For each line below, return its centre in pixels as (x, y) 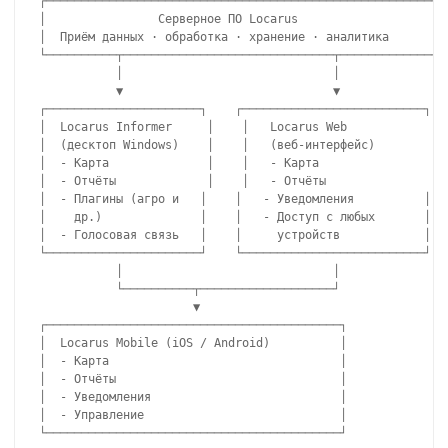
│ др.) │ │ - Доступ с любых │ (235, 217)
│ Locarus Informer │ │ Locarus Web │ (238, 127)
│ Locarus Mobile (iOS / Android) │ (193, 343)
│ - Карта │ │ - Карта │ (238, 163)
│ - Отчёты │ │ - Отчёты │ (238, 181)
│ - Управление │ (193, 415)
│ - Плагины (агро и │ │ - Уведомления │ (235, 199)
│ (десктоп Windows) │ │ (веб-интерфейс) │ (238, 145)
